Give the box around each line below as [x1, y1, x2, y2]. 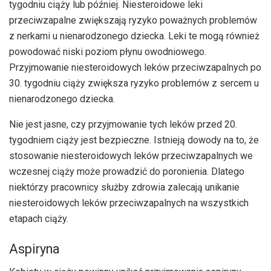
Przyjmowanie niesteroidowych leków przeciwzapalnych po [9, 62, 261, 74]
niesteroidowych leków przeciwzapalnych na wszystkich [9, 197, 249, 209]
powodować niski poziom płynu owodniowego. [9, 46, 206, 58]
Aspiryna [9, 241, 60, 256]
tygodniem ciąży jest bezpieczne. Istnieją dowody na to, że [9, 134, 259, 146]
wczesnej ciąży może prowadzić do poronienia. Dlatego [9, 166, 244, 178]
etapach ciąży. [9, 213, 68, 225]
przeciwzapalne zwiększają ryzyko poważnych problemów [9, 15, 257, 27]
